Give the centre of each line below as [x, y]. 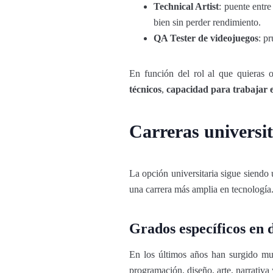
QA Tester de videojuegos [206, 38]
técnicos [145, 89]
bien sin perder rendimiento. [207, 22]
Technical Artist [186, 6]
